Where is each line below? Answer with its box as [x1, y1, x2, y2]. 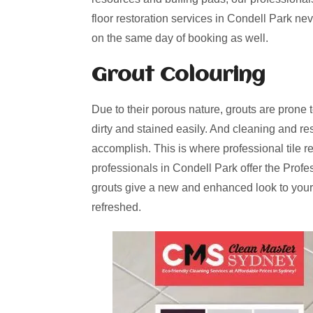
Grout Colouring [92, 65, 265, 86]
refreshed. [92, 201, 141, 213]
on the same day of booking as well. [92, 32, 268, 44]
